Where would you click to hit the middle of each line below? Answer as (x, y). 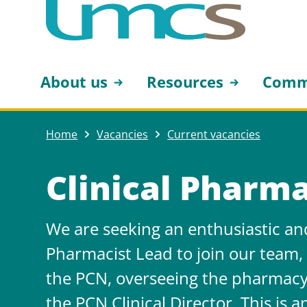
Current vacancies (214, 134)
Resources (185, 82)
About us (74, 82)
